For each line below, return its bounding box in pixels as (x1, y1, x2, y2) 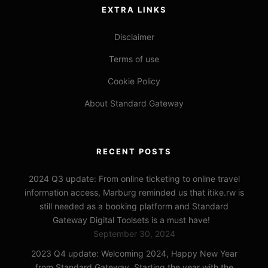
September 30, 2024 (93, 228, 175, 239)
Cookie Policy (108, 75, 160, 86)
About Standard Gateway (84, 98, 184, 108)
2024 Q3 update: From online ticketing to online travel (28, 173, 240, 184)
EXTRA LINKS (101, 4, 167, 14)
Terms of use (109, 53, 159, 64)
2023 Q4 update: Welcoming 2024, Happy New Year (31, 248, 237, 258)
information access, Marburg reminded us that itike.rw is (24, 187, 244, 197)
